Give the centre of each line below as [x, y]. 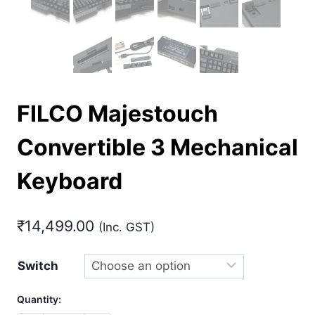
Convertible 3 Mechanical [157, 148]
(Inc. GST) [127, 227]
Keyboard [70, 181]
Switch [38, 265]
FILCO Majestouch [117, 114]
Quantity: [39, 299]
